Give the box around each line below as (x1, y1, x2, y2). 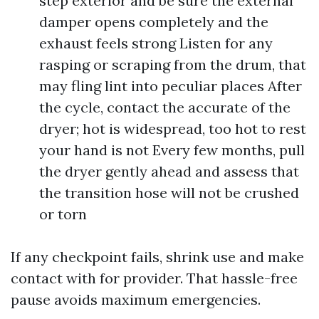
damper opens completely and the (39, 13, 268, 31)
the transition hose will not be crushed (39, 184, 299, 202)
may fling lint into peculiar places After (39, 77, 302, 95)
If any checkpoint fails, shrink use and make (11, 248, 304, 266)
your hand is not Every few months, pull (39, 141, 305, 159)
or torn (39, 205, 87, 223)
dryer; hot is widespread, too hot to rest (39, 120, 306, 137)
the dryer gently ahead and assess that (39, 162, 299, 180)
